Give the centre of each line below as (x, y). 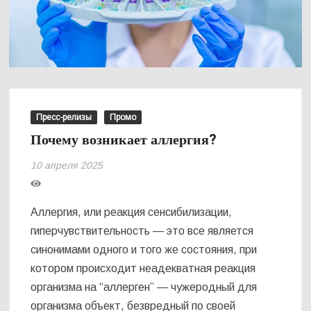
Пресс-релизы (64, 117)
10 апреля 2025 (67, 165)
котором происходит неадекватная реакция (143, 268)
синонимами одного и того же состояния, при (144, 249)
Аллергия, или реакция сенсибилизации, (132, 212)
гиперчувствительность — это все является (142, 230)
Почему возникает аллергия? (124, 140)
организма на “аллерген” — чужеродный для (144, 287)
